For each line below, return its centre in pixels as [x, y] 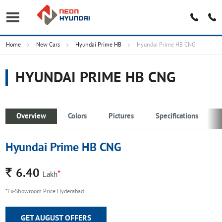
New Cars [48, 45]
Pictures [121, 117]
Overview [31, 117]
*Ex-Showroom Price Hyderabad [45, 192]
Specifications [177, 117]
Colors [78, 117]
